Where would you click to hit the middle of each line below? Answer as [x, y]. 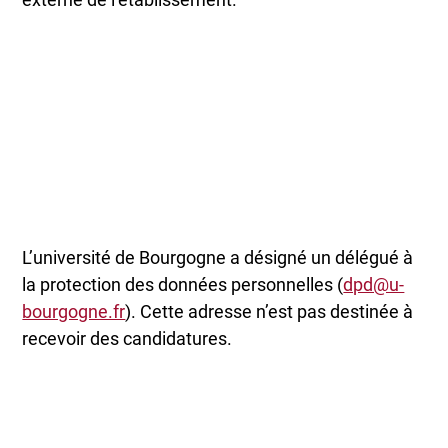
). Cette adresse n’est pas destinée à [269, 312]
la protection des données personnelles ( [183, 285]
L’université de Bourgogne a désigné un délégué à [218, 258]
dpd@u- [374, 285]
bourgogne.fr [74, 312]
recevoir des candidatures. [127, 339]
